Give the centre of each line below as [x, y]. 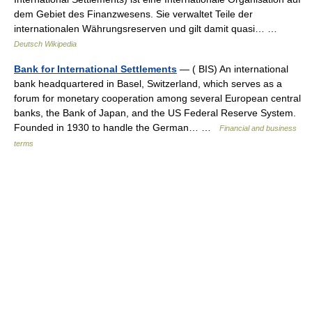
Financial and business [258, 128]
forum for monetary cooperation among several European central [157, 98]
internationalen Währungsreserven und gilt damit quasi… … [148, 29]
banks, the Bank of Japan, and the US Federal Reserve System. [155, 113]
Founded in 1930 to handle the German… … [117, 127]
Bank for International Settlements [95, 69]
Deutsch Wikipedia [45, 44]
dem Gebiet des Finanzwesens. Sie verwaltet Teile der [133, 14]
